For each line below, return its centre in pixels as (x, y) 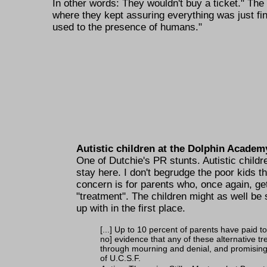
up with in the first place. (131, 209)
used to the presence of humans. (125, 27)
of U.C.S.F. (120, 258)
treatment (101, 197)
